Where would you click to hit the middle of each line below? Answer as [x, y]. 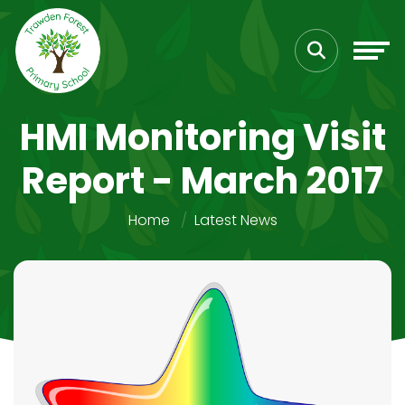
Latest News [235, 220]
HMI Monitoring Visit [202, 137]
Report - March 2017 [202, 181]
